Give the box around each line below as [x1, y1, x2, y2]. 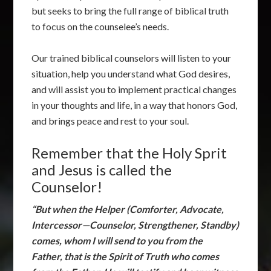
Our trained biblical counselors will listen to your [31, 51, 232, 64]
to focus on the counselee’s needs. [31, 20, 169, 32]
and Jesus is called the [31, 160, 172, 178]
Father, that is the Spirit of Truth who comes [31, 250, 220, 262]
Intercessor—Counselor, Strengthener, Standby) [31, 218, 240, 230]
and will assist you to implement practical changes [31, 83, 237, 95]
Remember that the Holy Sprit [31, 143, 227, 162]
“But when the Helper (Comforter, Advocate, [31, 203, 224, 215]
